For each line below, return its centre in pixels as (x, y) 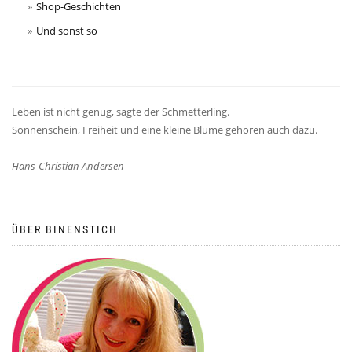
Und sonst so (66, 30)
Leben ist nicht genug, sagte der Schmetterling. (121, 112)
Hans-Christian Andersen (68, 166)
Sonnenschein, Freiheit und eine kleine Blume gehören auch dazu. (165, 130)
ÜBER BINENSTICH (65, 230)
